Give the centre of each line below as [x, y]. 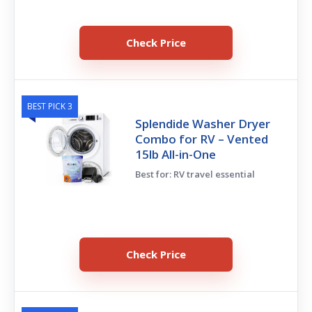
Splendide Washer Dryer [203, 124]
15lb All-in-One [176, 155]
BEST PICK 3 [50, 107]
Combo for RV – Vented [202, 139]
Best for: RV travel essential [195, 174]
